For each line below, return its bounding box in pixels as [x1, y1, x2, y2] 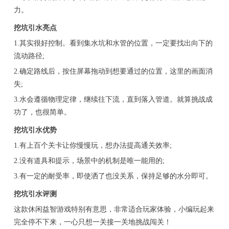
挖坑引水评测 [13, 190, 57, 198]
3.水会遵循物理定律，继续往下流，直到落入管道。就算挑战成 [13, 96, 213, 104]
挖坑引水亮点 [13, 24, 57, 32]
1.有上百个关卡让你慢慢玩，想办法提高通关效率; [13, 142, 172, 150]
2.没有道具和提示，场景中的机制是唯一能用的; [13, 157, 165, 165]
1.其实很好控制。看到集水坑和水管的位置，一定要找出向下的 [13, 39, 213, 48]
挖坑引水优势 [13, 126, 57, 134]
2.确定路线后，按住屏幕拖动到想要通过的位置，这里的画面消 [13, 67, 213, 76]
